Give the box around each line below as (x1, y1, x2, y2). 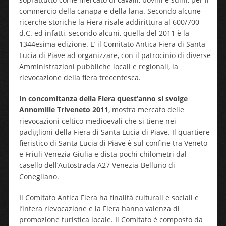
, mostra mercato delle (108, 105, 184, 115)
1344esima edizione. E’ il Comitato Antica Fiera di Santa (19, 39, 205, 49)
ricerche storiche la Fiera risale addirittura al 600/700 (19, 17, 199, 27)
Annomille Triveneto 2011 (19, 105, 108, 115)
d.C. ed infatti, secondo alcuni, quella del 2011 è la (19, 28, 189, 38)
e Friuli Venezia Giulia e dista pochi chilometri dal (19, 149, 187, 159)
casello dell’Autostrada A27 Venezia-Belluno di (19, 160, 175, 170)
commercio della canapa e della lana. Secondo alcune (19, 6, 201, 16)
